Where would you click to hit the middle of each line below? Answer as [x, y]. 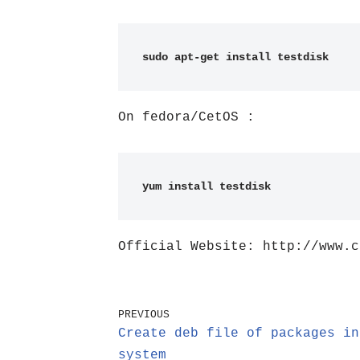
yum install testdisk [207, 186]
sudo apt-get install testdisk [235, 57]
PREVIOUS [144, 315]
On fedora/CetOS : [186, 117]
